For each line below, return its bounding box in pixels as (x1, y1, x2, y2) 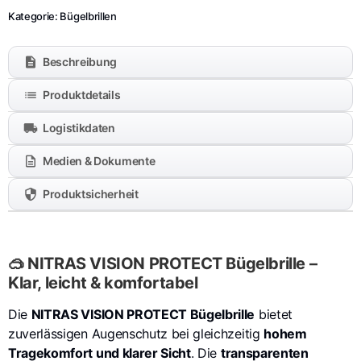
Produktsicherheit (43, 187, 139, 201)
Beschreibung (43, 55, 118, 68)
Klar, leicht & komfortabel (8, 273, 198, 293)
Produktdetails (43, 88, 121, 102)
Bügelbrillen (60, 10, 117, 23)
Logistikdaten (43, 121, 115, 135)
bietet (255, 306, 293, 322)
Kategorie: (8, 10, 60, 23)
